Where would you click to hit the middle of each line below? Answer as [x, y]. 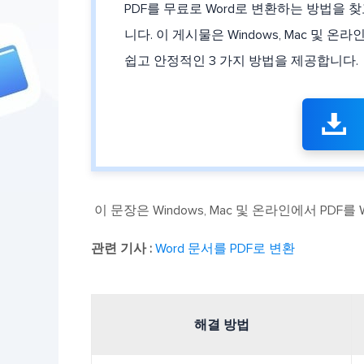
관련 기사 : [121, 249]
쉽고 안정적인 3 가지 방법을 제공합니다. [241, 61]
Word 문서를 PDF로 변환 [225, 249]
